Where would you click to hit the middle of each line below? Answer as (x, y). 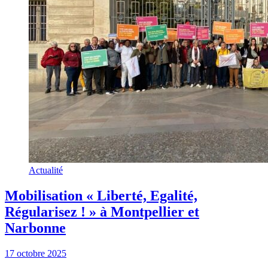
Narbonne (35, 228)
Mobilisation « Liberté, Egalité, (101, 196)
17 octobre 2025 (36, 254)
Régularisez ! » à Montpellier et (102, 212)
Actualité (46, 170)
